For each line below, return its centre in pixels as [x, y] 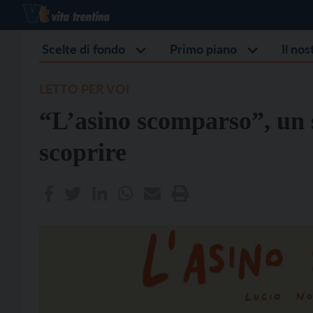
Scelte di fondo [83, 49]
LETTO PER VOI [84, 89]
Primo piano [203, 49]
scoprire [83, 152]
